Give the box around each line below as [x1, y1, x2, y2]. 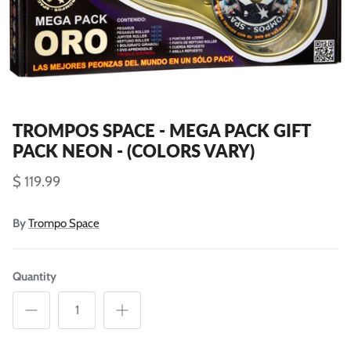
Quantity [13, 269, 56, 284]
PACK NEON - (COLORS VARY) [13, 139, 255, 161]
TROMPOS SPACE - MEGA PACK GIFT [13, 119, 310, 141]
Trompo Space [28, 215, 100, 230]
